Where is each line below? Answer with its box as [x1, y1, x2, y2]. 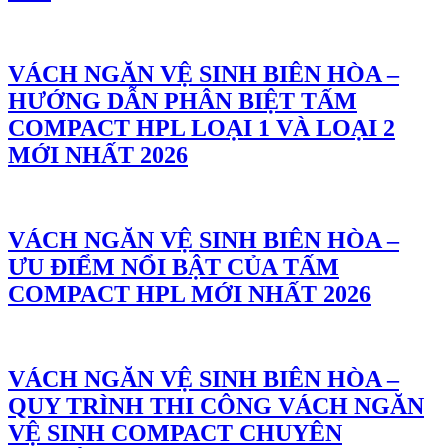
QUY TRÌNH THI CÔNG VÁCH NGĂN [8, 393, 424, 420]
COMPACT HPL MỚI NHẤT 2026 [8, 281, 371, 308]
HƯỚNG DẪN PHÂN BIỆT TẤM [8, 88, 357, 115]
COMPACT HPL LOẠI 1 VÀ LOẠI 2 [8, 115, 395, 142]
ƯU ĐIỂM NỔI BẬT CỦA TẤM [8, 254, 339, 281]
